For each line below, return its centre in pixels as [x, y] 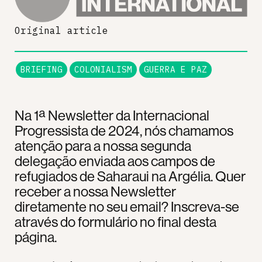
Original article [61, 30]
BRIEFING [42, 69]
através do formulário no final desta [116, 221]
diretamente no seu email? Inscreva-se [127, 206]
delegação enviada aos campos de [115, 161]
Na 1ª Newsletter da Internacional [112, 115]
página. [36, 237]
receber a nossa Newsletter [95, 191]
